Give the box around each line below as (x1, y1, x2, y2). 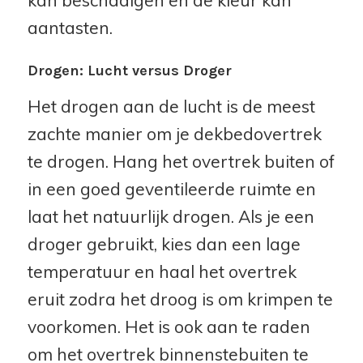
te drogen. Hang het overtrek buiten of (27, 151, 335, 173)
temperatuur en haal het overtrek (27, 261, 297, 283)
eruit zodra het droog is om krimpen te (27, 288, 333, 310)
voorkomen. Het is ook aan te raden (27, 316, 310, 338)
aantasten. (27, 16, 113, 38)
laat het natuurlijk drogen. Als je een (27, 206, 314, 228)
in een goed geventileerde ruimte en (27, 178, 316, 200)
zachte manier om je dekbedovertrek (27, 123, 322, 145)
